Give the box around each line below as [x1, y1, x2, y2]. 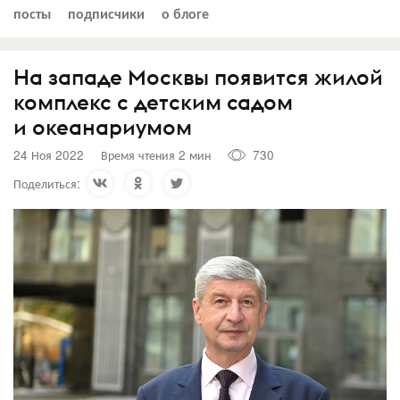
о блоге [162, 2, 209, 23]
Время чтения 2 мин [101, 146, 211, 163]
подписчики [68, 2, 145, 23]
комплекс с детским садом [13, 87, 293, 115]
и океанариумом [13, 112, 192, 140]
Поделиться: [13, 173, 80, 192]
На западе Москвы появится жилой [13, 62, 383, 90]
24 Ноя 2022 [13, 146, 84, 163]
